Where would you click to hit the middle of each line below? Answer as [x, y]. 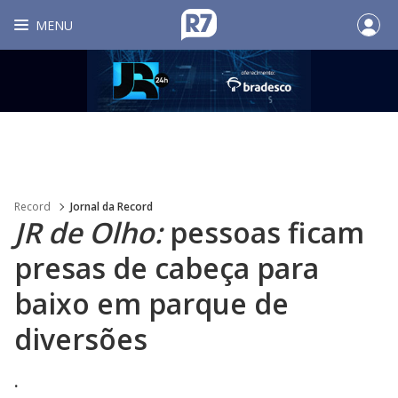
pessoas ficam [267, 232]
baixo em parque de [151, 303]
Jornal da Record [111, 207]
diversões [81, 339]
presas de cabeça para [167, 268]
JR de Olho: [92, 232]
